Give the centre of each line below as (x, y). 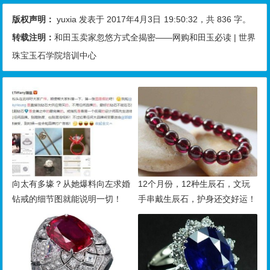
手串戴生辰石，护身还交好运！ (197, 199)
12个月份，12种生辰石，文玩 (194, 184)
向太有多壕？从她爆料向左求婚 (71, 184)
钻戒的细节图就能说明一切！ (67, 199)
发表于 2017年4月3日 (119, 19)
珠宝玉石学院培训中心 (55, 55)
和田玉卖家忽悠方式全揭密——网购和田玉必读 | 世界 (155, 37)
